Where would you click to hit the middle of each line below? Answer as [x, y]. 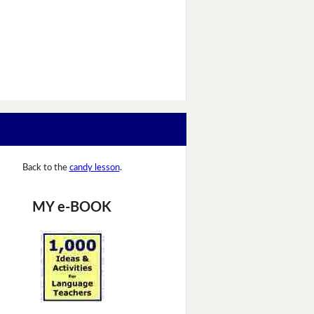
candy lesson [94, 168]
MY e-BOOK [72, 207]
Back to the [46, 168]
